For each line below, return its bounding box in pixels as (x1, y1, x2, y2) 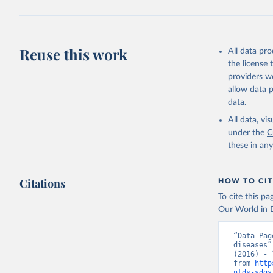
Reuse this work (19, 44, 128, 64)
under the (228, 129, 265, 137)
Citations (19, 176, 66, 191)
